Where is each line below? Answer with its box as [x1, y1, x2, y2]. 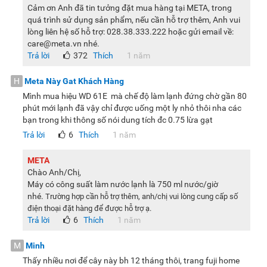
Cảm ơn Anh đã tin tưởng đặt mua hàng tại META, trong [27, 3, 232, 13]
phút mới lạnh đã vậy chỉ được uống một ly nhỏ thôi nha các [23, 103, 241, 113]
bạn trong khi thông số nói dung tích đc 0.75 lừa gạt [23, 115, 213, 125]
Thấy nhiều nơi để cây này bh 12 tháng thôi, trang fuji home [23, 256, 240, 266]
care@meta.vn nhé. [27, 39, 100, 49]
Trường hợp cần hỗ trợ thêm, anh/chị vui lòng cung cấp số [45, 192, 238, 201]
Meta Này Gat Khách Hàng [24, 76, 124, 86]
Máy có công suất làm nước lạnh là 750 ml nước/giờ [27, 179, 218, 190]
